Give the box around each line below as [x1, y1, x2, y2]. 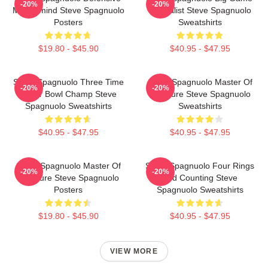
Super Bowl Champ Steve [20, 89, 117, 99]
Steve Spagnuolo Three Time [13, 77, 124, 87]
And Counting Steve [162, 173, 237, 182]
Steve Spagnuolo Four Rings [145, 161, 254, 170]
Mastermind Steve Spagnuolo [12, 5, 124, 15]
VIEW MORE [110, 247, 158, 255]
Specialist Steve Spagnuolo [148, 5, 251, 15]
